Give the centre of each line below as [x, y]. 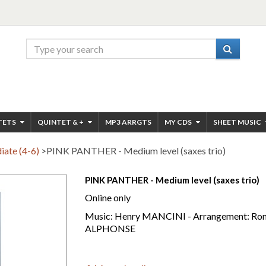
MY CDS [179, 122]
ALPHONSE [111, 228]
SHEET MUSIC [238, 122]
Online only [108, 197]
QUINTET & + [61, 122]
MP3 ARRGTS [128, 122]
